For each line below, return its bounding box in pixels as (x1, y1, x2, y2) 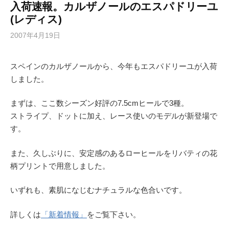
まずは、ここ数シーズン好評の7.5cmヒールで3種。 (10, 99, 189, 107)
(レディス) (10, 13, 62, 25)
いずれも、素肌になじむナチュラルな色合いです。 (10, 186, 187, 194)
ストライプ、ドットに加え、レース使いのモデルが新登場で (10, 111, 217, 120)
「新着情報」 (41, 210, 87, 219)
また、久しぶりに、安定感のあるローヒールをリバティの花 (10, 148, 217, 157)
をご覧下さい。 (87, 210, 141, 219)
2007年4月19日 (10, 31, 60, 39)
